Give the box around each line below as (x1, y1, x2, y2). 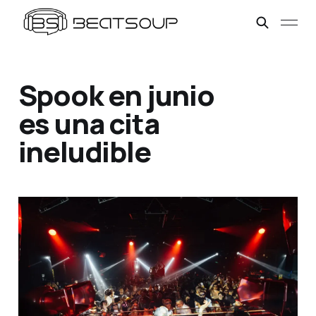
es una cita (18, 104, 159, 143)
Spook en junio (18, 75, 214, 115)
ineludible (18, 132, 151, 171)
